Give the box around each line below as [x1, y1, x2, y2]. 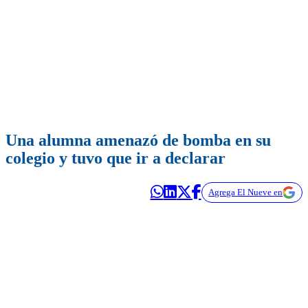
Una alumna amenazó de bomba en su [5, 131, 271, 150]
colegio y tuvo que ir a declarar [5, 149, 225, 168]
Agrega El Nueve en [208, 187, 283, 198]
